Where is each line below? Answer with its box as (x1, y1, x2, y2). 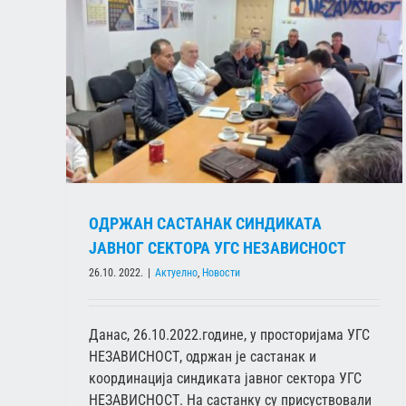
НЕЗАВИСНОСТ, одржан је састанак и (89, 348, 316, 366)
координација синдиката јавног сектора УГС (89, 370, 362, 388)
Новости (202, 266, 240, 280)
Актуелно (155, 266, 198, 280)
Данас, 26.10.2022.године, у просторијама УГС (89, 326, 370, 344)
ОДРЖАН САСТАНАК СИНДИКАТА (89, 214, 322, 234)
